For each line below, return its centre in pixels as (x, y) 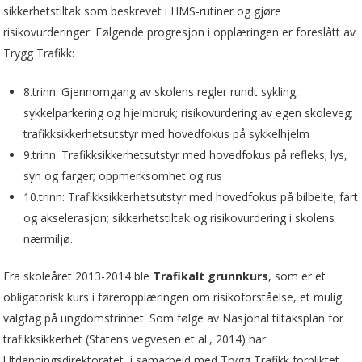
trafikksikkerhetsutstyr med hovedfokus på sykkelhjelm (167, 133)
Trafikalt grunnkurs (211, 276)
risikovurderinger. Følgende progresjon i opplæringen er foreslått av (180, 32)
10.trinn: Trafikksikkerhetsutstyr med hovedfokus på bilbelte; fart (191, 196)
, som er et (297, 276)
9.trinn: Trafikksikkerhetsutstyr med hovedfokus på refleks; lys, (186, 154)
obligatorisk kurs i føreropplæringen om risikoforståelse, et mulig (173, 297)
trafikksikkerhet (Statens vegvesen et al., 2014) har (135, 339)
